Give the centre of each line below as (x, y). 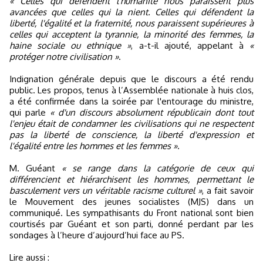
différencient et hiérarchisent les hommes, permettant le (131, 179)
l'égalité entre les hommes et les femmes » (93, 146)
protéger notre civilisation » (64, 57)
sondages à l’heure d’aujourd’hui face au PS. (97, 235)
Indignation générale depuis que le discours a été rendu (131, 79)
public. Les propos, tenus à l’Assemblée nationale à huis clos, (131, 90)
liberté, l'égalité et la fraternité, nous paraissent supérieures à (131, 23)
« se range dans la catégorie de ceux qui (158, 168)
